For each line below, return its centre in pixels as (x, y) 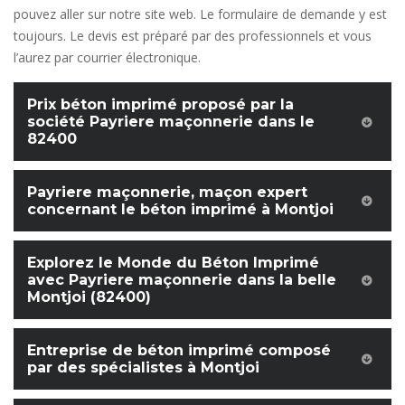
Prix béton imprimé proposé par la (160, 104)
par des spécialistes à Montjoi (143, 367)
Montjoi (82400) (89, 297)
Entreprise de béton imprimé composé (179, 350)
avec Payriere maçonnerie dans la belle (182, 280)
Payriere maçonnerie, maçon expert (167, 192)
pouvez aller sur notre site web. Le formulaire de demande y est (200, 14)
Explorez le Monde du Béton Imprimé (173, 263)
